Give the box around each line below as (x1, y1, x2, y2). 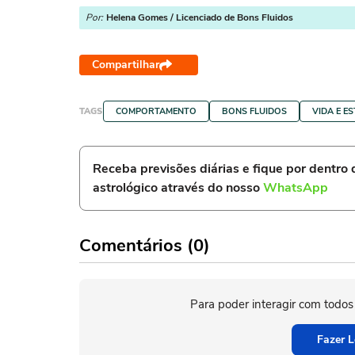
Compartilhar (92, 57, 159, 72)
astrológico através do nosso (93, 179, 263, 197)
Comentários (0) (79, 234, 210, 258)
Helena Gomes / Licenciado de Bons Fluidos (106, 11, 293, 24)
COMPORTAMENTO (116, 105, 197, 117)
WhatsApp (263, 179, 328, 197)
